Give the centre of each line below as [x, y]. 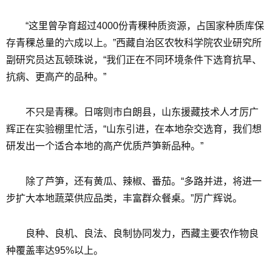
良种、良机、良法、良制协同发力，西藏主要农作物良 [142, 233]
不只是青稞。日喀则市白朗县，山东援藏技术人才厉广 [142, 112]
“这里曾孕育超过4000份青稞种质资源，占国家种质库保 [145, 26]
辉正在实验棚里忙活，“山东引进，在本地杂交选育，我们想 [134, 129]
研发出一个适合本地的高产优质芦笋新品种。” [105, 146]
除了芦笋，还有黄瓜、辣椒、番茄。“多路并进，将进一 [144, 181]
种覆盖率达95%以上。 [55, 250]
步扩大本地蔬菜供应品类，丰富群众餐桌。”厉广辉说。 [124, 198]
